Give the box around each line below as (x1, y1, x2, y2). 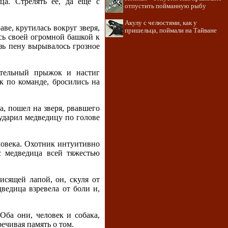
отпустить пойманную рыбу (125, 3, 206, 10)
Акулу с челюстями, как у (125, 19, 197, 26)
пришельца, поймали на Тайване (125, 27, 217, 34)
